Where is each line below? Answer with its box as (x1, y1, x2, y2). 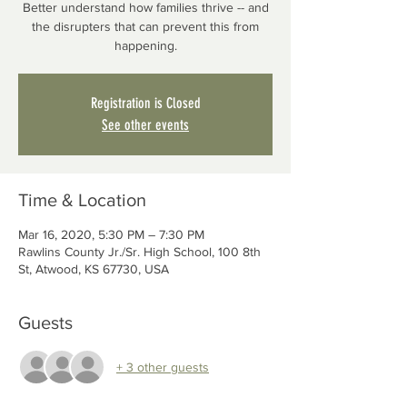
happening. (114, 38, 177, 53)
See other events (102, 116, 189, 134)
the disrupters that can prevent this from (32, 19, 259, 34)
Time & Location (18, 190, 146, 210)
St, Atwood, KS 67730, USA (18, 262, 169, 276)
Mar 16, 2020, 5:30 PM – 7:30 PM (18, 227, 204, 242)
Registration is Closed (90, 94, 201, 112)
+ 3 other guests (116, 359, 209, 374)
